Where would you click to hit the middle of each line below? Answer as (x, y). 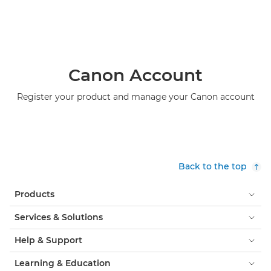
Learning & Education (63, 263)
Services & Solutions (59, 217)
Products (34, 194)
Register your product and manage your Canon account (135, 97)
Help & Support (48, 240)
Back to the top (213, 166)
